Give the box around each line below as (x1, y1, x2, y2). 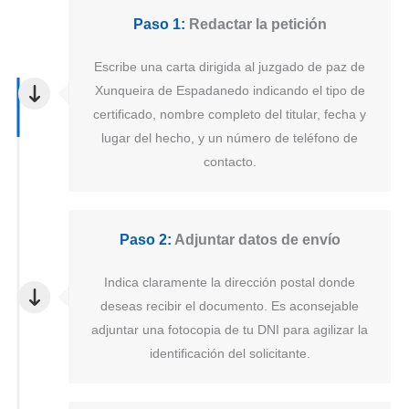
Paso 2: (119, 232, 172, 248)
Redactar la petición (184, 16, 327, 33)
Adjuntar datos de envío (171, 232, 341, 248)
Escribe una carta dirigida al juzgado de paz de (94, 59, 365, 75)
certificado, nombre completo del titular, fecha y (93, 107, 366, 122)
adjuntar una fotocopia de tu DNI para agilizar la (91, 322, 368, 338)
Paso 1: (132, 16, 185, 33)
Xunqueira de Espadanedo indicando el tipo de (94, 83, 365, 99)
